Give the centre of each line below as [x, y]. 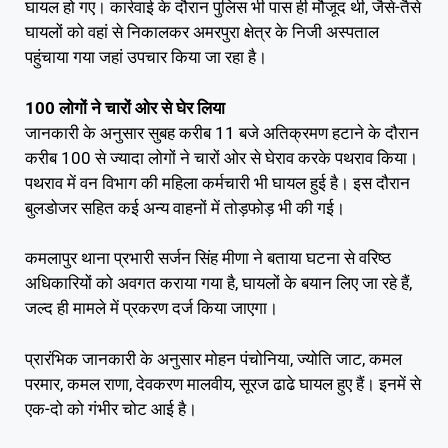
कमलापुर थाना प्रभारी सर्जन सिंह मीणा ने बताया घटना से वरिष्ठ [208, 258]
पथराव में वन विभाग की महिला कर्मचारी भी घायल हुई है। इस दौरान [217, 182]
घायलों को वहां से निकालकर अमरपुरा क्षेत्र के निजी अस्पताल [202, 32]
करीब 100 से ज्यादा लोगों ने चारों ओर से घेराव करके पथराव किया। [221, 157]
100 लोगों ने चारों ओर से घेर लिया [125, 107]
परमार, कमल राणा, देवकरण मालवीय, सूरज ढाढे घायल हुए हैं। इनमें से [223, 383]
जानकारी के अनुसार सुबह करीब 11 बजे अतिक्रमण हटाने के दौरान [222, 132]
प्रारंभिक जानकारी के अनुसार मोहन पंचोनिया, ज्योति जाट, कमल [213, 358]
